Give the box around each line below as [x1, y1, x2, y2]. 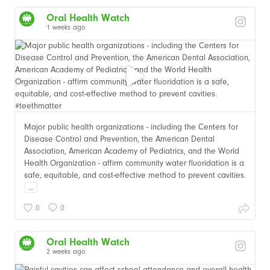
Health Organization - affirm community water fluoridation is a [24, 157, 244, 168]
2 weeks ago [46, 246, 86, 256]
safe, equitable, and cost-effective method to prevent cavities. [24, 169, 246, 180]
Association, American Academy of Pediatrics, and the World [24, 145, 239, 156]
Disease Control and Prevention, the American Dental [24, 133, 215, 144]
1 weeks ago [46, 22, 86, 31]
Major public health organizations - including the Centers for [24, 121, 238, 132]
